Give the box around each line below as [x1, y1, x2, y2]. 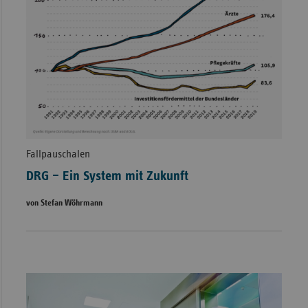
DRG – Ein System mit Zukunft [25, 169, 188, 184]
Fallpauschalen [25, 148, 90, 160]
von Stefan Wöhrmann [25, 199, 102, 208]
